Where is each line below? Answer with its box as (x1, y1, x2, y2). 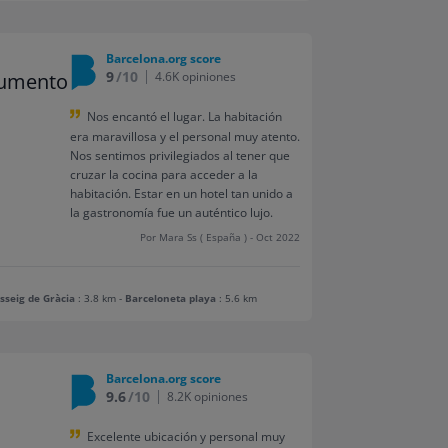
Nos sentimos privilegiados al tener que (69, 146, 290, 164)
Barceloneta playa (125, 291, 217, 305)
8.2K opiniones (166, 387, 248, 405)
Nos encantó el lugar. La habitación (86, 107, 282, 125)
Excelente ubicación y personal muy (86, 427, 285, 445)
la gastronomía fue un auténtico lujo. (69, 203, 273, 221)
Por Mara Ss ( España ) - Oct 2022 (139, 230, 300, 244)
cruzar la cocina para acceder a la (69, 165, 258, 183)
